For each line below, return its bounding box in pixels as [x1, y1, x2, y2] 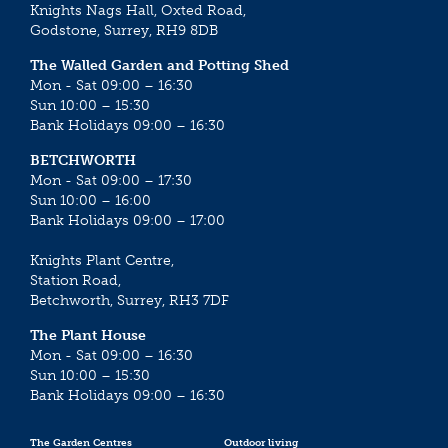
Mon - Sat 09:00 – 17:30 [30, 171, 192, 189]
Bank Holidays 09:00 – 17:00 [30, 211, 225, 229]
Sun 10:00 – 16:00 [30, 191, 151, 209]
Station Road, [30, 271, 121, 289]
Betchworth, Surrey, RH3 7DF [30, 291, 229, 309]
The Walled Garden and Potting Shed [30, 56, 289, 74]
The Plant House [30, 326, 146, 344]
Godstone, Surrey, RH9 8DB [30, 21, 218, 39]
